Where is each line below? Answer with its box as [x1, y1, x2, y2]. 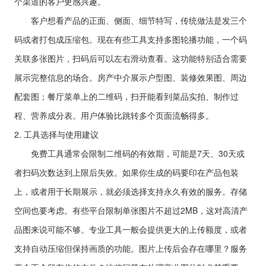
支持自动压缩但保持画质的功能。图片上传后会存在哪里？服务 [14, 242, 247, 254]
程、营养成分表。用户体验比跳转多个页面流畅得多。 [14, 109, 214, 121]
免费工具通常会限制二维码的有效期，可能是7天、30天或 [14, 147, 245, 159]
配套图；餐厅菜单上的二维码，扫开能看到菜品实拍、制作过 [14, 90, 239, 102]
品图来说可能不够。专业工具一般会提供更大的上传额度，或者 [14, 223, 247, 235]
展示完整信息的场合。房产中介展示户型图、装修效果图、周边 [14, 71, 247, 83]
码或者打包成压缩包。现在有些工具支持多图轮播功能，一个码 [14, 33, 247, 45]
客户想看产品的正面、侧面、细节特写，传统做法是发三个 [14, 14, 247, 26]
